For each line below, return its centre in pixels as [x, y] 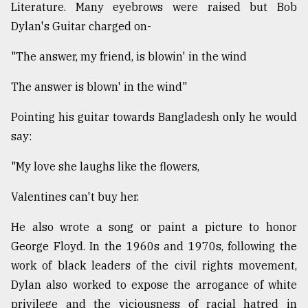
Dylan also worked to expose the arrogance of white [154, 285]
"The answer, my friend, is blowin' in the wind [129, 57]
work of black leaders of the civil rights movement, [154, 266]
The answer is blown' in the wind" [99, 87]
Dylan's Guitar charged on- [81, 26]
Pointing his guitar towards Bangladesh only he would [154, 117]
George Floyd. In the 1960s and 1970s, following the [154, 246]
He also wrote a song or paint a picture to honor [154, 227]
